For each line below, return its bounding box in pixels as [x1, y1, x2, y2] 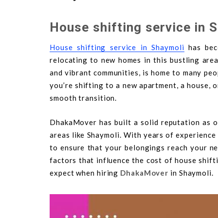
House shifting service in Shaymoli [50, 42, 184, 52]
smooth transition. [50, 93, 117, 102]
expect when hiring [50, 168, 121, 177]
